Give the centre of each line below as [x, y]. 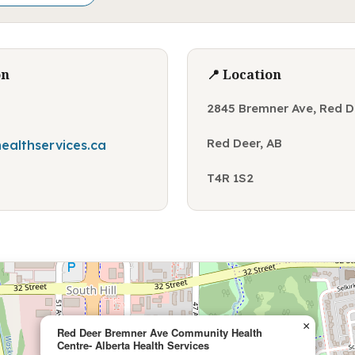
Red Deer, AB [244, 143]
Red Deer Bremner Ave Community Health [160, 332]
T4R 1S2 [230, 177]
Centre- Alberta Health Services [133, 345]
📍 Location [244, 74]
